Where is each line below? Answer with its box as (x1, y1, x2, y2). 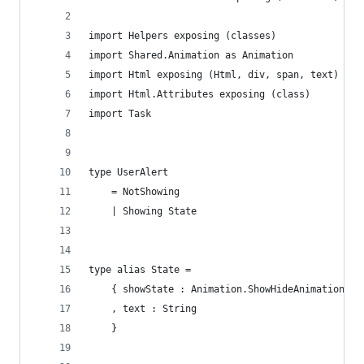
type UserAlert (89, 167, 168, 178)
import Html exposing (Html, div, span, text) (89, 69, 339, 80)
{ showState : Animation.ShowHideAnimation (89, 284, 344, 295)
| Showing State (89, 206, 197, 217)
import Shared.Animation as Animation (89, 50, 293, 61)
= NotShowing (89, 186, 180, 197)
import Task (89, 108, 151, 119)
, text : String (89, 303, 197, 314)
